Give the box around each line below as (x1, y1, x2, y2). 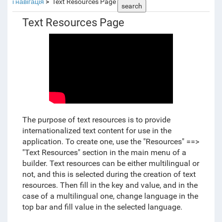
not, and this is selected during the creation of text (22, 169, 196, 179)
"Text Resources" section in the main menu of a (22, 148, 186, 158)
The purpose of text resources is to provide (22, 115, 170, 125)
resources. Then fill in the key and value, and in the (22, 180, 198, 190)
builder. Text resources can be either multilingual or (22, 159, 199, 168)
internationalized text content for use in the (22, 126, 171, 136)
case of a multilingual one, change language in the (22, 191, 198, 201)
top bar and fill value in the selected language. (22, 202, 182, 212)
